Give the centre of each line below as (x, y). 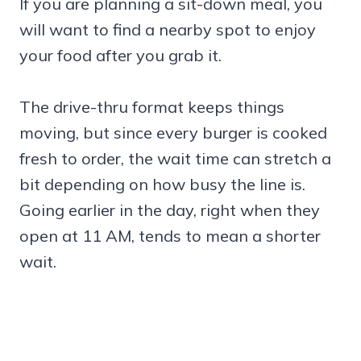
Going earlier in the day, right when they (170, 210)
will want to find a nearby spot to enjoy (168, 29)
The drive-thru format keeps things (152, 106)
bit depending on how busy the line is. (162, 184)
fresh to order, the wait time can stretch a (175, 158)
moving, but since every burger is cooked (173, 132)
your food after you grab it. (120, 55)
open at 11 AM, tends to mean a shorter (170, 235)
